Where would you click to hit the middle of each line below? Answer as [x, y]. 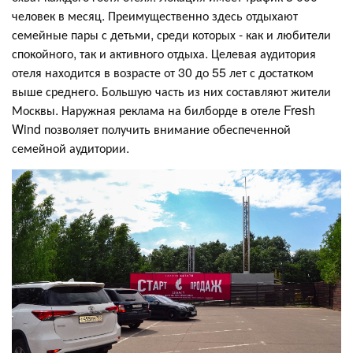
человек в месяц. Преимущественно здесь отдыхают [155, 16]
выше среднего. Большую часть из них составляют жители [171, 91]
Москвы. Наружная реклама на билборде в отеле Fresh [163, 110]
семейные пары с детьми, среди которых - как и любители [171, 35]
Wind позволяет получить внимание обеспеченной [151, 129]
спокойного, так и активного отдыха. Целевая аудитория [164, 54]
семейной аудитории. [71, 148]
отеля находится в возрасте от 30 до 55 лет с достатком [163, 72]
